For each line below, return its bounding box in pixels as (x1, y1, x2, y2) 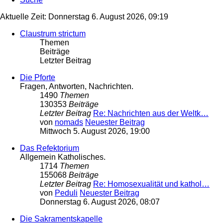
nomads (55, 118, 83, 127)
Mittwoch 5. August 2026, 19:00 (40, 127, 150, 136)
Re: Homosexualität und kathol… (93, 180, 210, 189)
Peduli (55, 189, 78, 198)
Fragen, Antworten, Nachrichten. (20, 82, 133, 91)
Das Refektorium (20, 144, 79, 153)
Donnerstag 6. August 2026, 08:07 (40, 198, 160, 207)
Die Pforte (20, 73, 55, 82)
